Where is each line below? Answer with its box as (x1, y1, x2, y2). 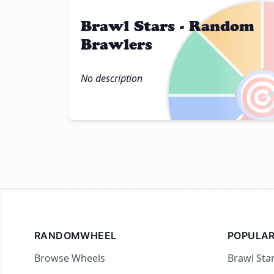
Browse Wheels (34, 251, 105, 265)
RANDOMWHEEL (34, 229, 117, 242)
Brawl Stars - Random (81, 17, 254, 35)
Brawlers (81, 35, 152, 53)
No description (81, 71, 143, 85)
